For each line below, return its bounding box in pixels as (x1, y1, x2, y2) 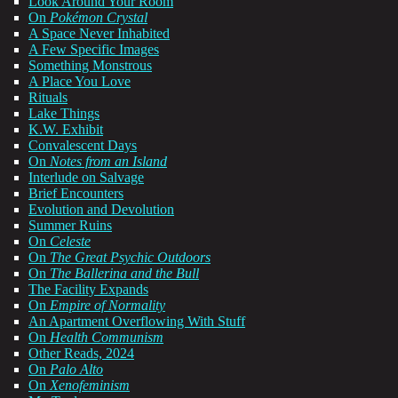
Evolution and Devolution (28, 202, 174, 218)
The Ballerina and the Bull (50, 266, 199, 282)
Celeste (50, 234, 91, 250)
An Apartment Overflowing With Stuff (28, 314, 245, 330)
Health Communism (50, 330, 163, 346)
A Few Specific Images (28, 42, 159, 58)
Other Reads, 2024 (28, 346, 134, 362)
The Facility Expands (28, 282, 148, 298)
